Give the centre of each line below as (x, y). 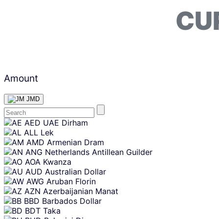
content (14, 128)
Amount (21, 78)
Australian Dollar (76, 171)
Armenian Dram (76, 142)
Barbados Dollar (72, 201)
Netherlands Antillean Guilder (99, 152)
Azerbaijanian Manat (81, 191)
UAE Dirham (66, 122)
